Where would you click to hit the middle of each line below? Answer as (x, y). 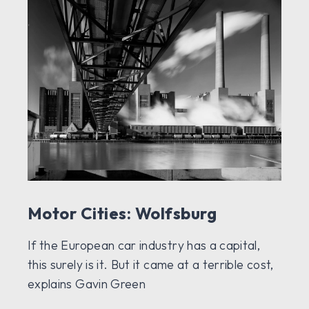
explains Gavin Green (87, 284)
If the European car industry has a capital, (144, 246)
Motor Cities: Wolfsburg (122, 213)
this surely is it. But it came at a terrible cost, (151, 265)
